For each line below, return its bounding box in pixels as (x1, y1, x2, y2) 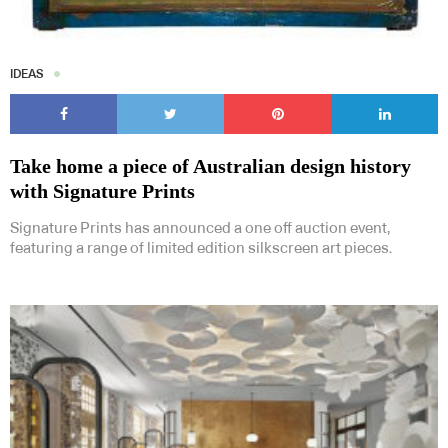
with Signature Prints (10, 180, 195, 203)
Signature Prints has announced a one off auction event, (10, 221, 390, 237)
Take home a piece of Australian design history (10, 155, 411, 178)
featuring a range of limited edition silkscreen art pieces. (10, 241, 392, 257)
